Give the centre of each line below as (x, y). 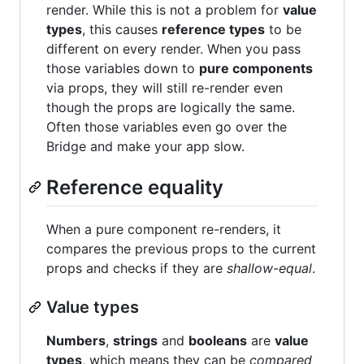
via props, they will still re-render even (165, 87)
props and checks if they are (136, 268)
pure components (256, 68)
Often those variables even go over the (167, 126)
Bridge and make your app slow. (145, 146)
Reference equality (135, 187)
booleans (218, 340)
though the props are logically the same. (171, 107)
